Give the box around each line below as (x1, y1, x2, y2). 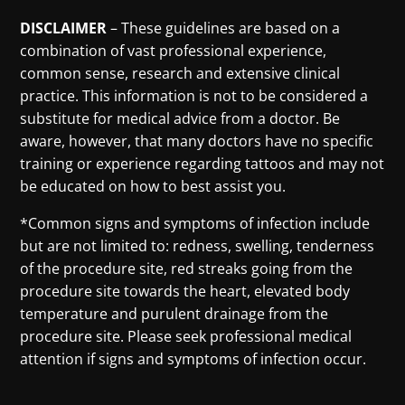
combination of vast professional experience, (20, 40, 327, 61)
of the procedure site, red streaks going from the (20, 258, 353, 278)
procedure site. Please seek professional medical (20, 325, 353, 346)
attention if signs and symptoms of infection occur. (20, 348, 367, 369)
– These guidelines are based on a (107, 17, 341, 38)
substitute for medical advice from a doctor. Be (20, 108, 341, 128)
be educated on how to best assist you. (20, 175, 287, 196)
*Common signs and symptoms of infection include (20, 212, 371, 233)
